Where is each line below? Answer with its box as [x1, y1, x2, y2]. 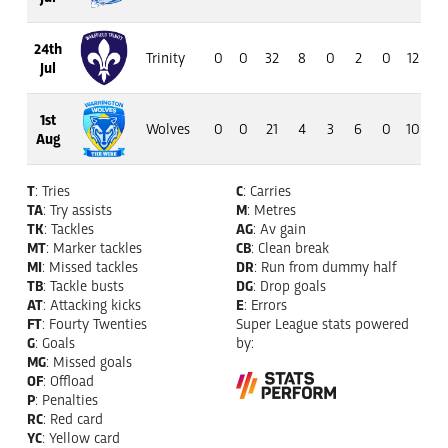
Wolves [145, 118, 190, 139]
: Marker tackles [46, 237, 142, 258]
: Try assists [43, 199, 112, 220]
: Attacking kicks [43, 294, 141, 315]
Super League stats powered [236, 313, 409, 334]
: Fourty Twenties [42, 313, 147, 334]
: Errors [244, 294, 287, 315]
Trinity [145, 47, 185, 68]
